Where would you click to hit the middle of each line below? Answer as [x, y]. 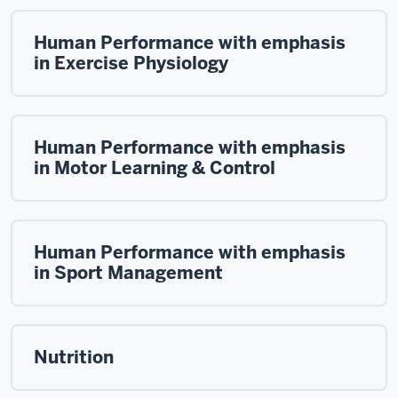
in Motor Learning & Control [155, 168]
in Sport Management [128, 273]
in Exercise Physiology [131, 63]
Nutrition [74, 357]
